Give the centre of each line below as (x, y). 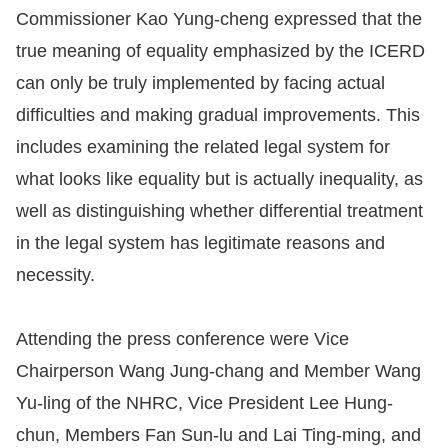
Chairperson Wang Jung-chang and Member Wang (218, 371)
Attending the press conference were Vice (182, 339)
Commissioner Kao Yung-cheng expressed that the (219, 19)
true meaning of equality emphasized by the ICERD (220, 51)
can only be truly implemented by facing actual (200, 83)
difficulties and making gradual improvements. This (218, 115)
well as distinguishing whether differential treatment (219, 211)
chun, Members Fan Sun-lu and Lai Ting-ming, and (218, 435)
